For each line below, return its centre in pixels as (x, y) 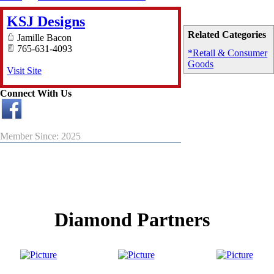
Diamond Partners (137, 220)
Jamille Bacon (43, 38)
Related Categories (227, 35)
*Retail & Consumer (228, 53)
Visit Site (24, 71)
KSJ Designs (46, 22)
